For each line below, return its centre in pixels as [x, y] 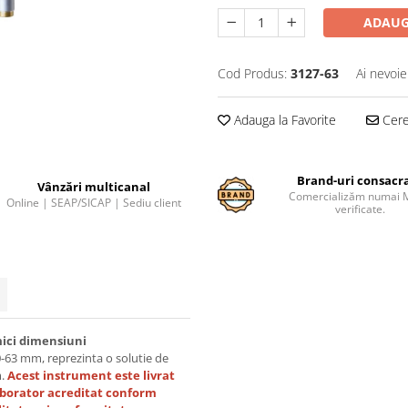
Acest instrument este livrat [91, 376]
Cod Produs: [252, 74]
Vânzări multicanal [93, 187]
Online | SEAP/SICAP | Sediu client [93, 203]
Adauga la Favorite [283, 120]
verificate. [360, 209]
